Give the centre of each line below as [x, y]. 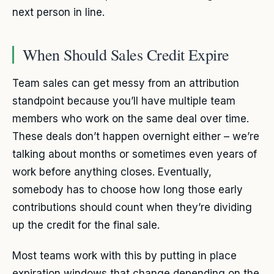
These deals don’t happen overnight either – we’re [136, 136]
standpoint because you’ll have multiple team [124, 101]
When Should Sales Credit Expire [126, 54]
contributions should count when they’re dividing [132, 207]
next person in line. [58, 12]
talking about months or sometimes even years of [135, 154]
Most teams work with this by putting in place [124, 256]
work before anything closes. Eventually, [112, 172]
